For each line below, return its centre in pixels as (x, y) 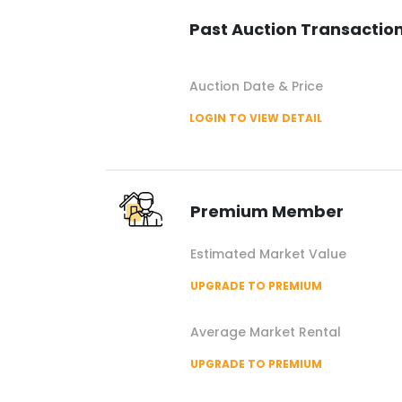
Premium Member (267, 211)
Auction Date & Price (256, 86)
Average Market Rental (266, 332)
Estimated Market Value (268, 254)
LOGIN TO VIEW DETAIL (256, 118)
